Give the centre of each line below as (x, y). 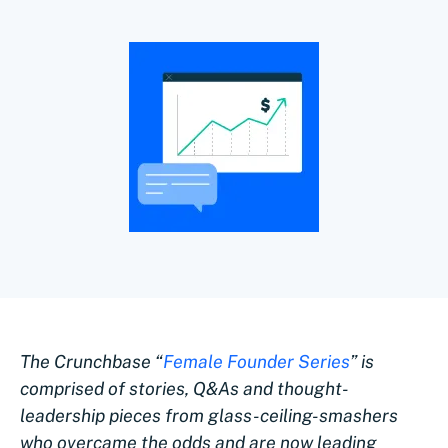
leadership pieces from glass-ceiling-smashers (209, 415)
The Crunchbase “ (91, 361)
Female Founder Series (256, 361)
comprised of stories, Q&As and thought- (184, 388)
